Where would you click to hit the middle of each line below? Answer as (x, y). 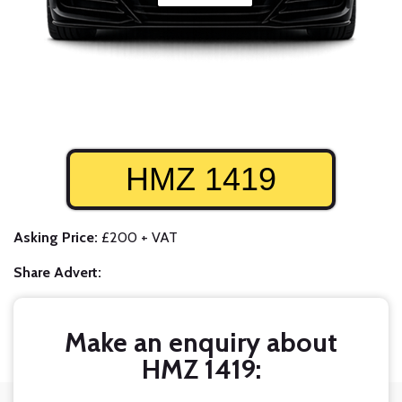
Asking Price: (56, 238)
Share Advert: (57, 273)
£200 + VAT (138, 238)
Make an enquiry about (201, 343)
